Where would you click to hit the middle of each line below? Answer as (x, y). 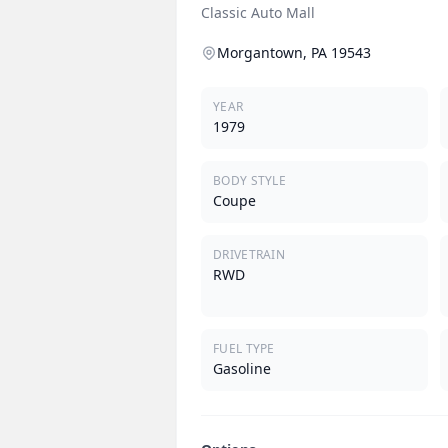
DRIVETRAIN (249, 255)
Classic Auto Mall (258, 13)
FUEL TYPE (244, 349)
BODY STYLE (249, 181)
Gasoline (242, 369)
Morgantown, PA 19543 (294, 53)
